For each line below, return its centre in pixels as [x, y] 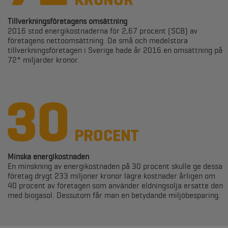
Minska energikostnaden [48, 156]
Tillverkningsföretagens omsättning [67, 21]
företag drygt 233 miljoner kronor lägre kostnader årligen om [111, 176]
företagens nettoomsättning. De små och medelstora [98, 40]
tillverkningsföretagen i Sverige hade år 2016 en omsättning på [115, 50]
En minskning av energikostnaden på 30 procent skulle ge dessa [115, 166]
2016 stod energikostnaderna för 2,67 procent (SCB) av [103, 31]
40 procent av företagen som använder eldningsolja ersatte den [115, 186]
